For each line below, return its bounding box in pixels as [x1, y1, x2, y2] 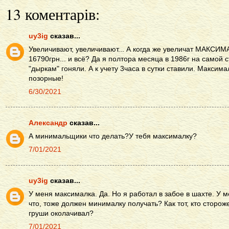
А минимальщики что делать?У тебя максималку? [29, 132, 197, 141]
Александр [29, 119, 67, 127]
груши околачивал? [29, 210, 94, 218]
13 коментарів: [6, 4, 100, 25]
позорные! [29, 74, 63, 82]
